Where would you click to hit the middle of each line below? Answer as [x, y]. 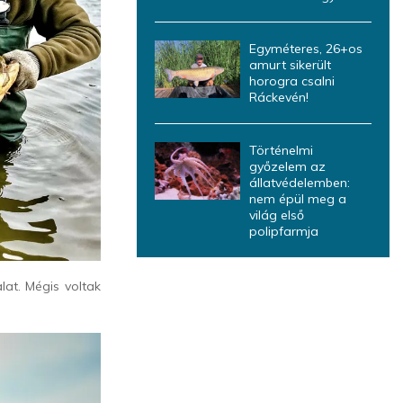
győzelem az [287, 167]
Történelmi [281, 151]
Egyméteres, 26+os [305, 49]
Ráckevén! [278, 98]
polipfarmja [283, 232]
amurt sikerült [290, 65]
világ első [276, 215]
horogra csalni [291, 81]
